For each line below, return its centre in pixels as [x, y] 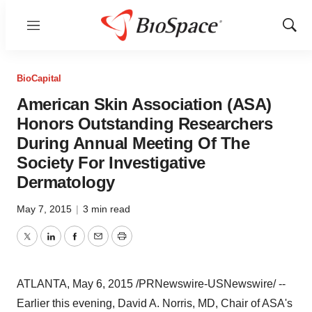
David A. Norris [155, 303]
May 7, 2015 [46, 209]
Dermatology [66, 182]
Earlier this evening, [67, 303]
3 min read [107, 209]
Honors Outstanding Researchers [145, 124]
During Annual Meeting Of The [133, 143]
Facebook [98, 244]
